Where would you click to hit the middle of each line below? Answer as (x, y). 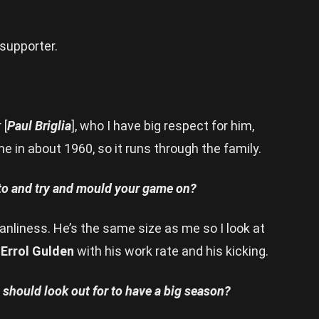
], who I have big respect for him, (163, 125)
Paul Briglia (39, 125)
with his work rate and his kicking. (173, 251)
